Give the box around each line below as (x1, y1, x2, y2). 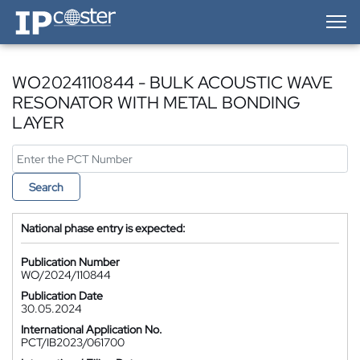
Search (29, 180, 63, 194)
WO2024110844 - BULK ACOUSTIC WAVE (12, 72, 333, 93)
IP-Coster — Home (11, 5, 103, 19)
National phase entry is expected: (21, 221, 186, 235)
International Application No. (21, 322, 162, 337)
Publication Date (21, 288, 103, 303)
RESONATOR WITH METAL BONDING (12, 92, 301, 113)
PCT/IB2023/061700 (21, 335, 125, 350)
